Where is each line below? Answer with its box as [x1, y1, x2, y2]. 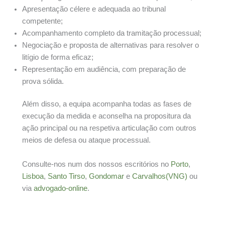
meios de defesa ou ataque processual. [22, 136, 151, 145]
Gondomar [89, 172, 124, 180]
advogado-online [34, 184, 87, 192]
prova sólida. [22, 77, 64, 85]
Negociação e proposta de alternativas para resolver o [22, 41, 199, 49]
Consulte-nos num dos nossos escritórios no [22, 160, 171, 168]
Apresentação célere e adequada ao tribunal [22, 5, 166, 13]
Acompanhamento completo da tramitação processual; [22, 29, 201, 37]
